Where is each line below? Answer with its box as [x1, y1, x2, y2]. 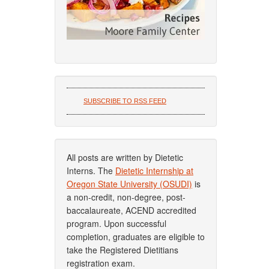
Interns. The [67, 165, 115, 177]
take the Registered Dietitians [67, 244, 178, 256]
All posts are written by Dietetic [67, 151, 183, 163]
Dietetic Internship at [115, 165, 193, 177]
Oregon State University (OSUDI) [67, 178, 192, 190]
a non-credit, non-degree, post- [67, 191, 186, 203]
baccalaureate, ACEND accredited [67, 204, 196, 216]
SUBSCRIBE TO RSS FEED [83, 97, 166, 104]
